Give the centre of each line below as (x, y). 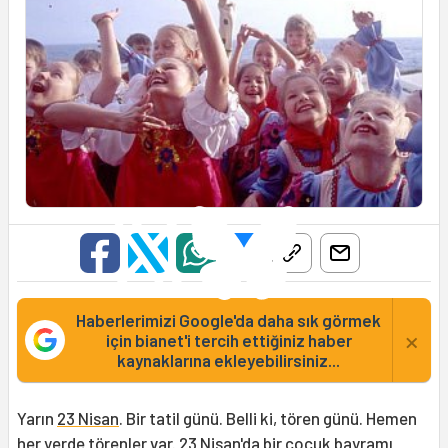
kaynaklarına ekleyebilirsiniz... (228, 359)
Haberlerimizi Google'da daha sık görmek (228, 319)
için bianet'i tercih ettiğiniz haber (228, 339)
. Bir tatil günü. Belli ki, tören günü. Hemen (268, 417)
